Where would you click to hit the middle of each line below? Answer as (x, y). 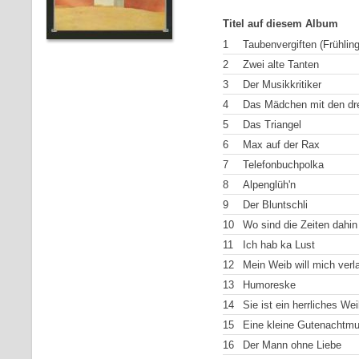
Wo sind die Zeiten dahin (300, 225)
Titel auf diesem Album (280, 24)
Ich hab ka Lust (279, 245)
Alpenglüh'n (269, 185)
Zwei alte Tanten (281, 65)
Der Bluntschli (275, 205)
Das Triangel (272, 125)
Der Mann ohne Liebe (292, 345)
